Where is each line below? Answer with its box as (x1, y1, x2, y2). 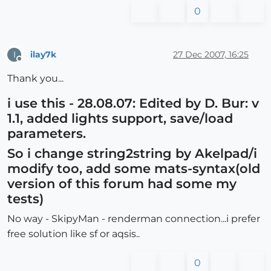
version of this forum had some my (7, 175, 237, 192)
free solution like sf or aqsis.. (7, 228, 140, 240)
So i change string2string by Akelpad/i (7, 145, 257, 162)
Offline (19, 59, 42, 69)
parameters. (7, 125, 86, 142)
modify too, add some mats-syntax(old (7, 160, 260, 177)
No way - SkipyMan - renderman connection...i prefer (7, 213, 260, 225)
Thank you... (7, 73, 64, 85)
